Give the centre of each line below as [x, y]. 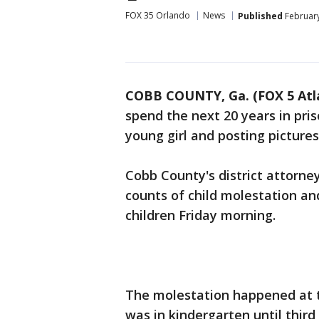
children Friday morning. [200, 215]
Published [260, 16]
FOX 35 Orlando [158, 15]
